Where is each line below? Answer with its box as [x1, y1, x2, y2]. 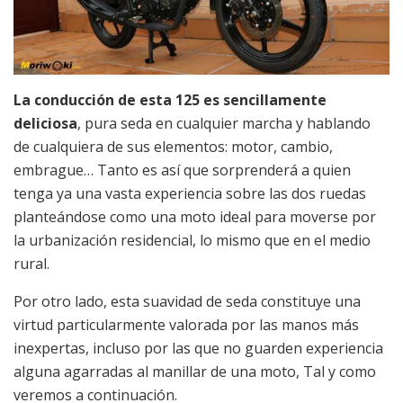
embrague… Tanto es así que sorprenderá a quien [13, 160, 351, 181]
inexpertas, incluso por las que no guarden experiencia [13, 338, 383, 359]
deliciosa [13, 113, 77, 134]
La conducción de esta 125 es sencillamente [13, 90, 327, 111]
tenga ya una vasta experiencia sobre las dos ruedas [13, 184, 366, 204]
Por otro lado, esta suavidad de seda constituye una [13, 291, 361, 312]
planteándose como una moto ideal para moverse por [13, 207, 376, 228]
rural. [13, 254, 49, 274]
